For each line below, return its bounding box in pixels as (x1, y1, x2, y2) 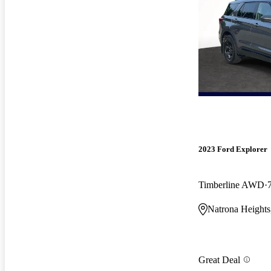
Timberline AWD (198, 180, 264, 191)
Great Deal (198, 254, 240, 265)
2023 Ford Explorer (198, 145, 267, 154)
